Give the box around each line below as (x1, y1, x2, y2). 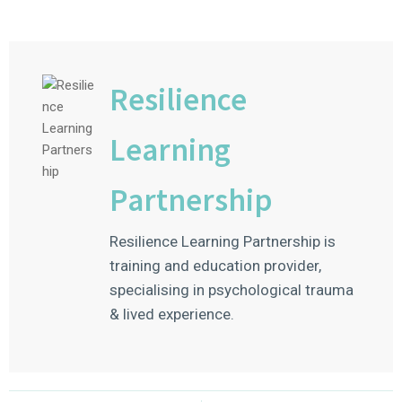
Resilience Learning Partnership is (109, 232, 336, 250)
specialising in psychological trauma (109, 280, 354, 299)
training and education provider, (109, 256, 321, 275)
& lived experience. (109, 304, 234, 323)
